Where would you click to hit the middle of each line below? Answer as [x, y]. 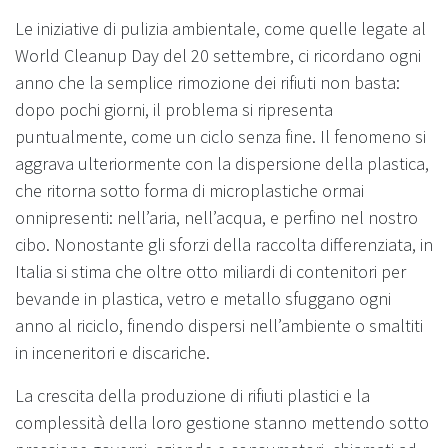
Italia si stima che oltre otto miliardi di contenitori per [210, 271]
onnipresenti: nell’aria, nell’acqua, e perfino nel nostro [216, 217]
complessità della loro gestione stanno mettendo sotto [222, 422]
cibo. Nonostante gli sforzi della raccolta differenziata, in [224, 244]
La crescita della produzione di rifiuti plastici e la [192, 395]
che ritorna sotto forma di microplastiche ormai [189, 190]
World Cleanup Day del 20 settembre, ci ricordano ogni [218, 55]
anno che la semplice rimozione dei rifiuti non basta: [207, 82]
